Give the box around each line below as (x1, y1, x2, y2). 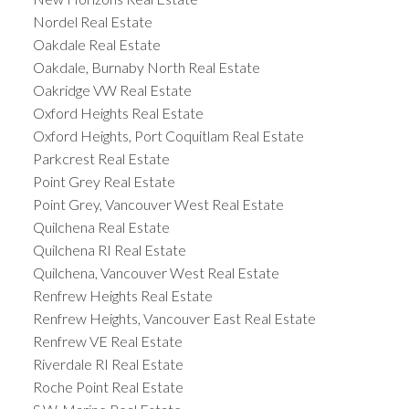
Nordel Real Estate (32, 13, 152, 31)
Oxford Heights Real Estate (32, 104, 204, 122)
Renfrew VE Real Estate (32, 332, 183, 351)
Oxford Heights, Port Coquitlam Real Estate (32, 127, 304, 145)
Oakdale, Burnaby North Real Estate (32, 58, 260, 77)
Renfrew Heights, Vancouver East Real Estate (32, 309, 316, 328)
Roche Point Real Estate (32, 378, 184, 396)
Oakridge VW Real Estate (32, 81, 192, 100)
